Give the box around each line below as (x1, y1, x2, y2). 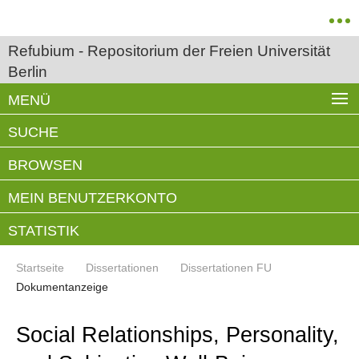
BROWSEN (8, 157, 83, 173)
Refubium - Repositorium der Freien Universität (8, 42, 330, 59)
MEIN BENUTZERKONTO (8, 190, 177, 206)
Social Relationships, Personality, (16, 323, 339, 347)
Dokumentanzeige (16, 280, 108, 293)
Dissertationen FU (180, 261, 272, 274)
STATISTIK (8, 223, 79, 239)
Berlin (8, 63, 47, 80)
